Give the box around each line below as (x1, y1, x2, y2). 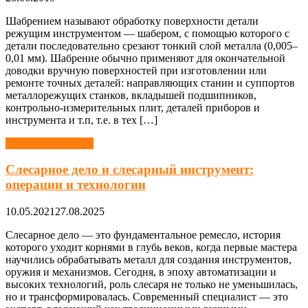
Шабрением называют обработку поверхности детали (5, 14, 258, 27)
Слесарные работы (5, 137, 93, 149)
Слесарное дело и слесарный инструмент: (5, 162, 254, 177)
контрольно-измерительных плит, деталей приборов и (5, 101, 260, 113)
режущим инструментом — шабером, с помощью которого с (5, 27, 289, 39)
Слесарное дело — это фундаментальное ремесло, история (5, 229, 280, 241)
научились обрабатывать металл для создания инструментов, (5, 254, 291, 266)
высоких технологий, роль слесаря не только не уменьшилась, (5, 278, 298, 291)
